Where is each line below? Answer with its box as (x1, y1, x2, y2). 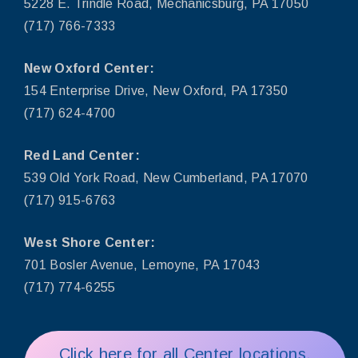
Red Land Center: (24, 148, 144, 162)
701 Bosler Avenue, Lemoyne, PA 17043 (24, 257, 261, 272)
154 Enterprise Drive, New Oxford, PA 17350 (24, 83, 288, 97)
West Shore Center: (24, 235, 156, 249)
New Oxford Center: (24, 61, 155, 75)
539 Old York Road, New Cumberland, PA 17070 (24, 170, 308, 185)
